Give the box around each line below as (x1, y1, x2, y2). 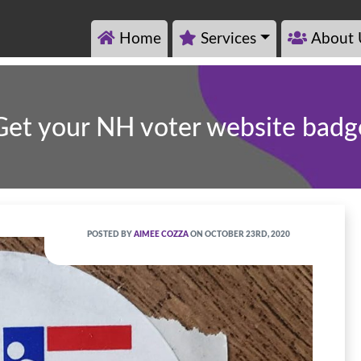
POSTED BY (86, 230, 134, 239)
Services (201, 31, 257, 47)
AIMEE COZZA (133, 230, 189, 239)
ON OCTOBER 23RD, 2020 (188, 230, 290, 239)
